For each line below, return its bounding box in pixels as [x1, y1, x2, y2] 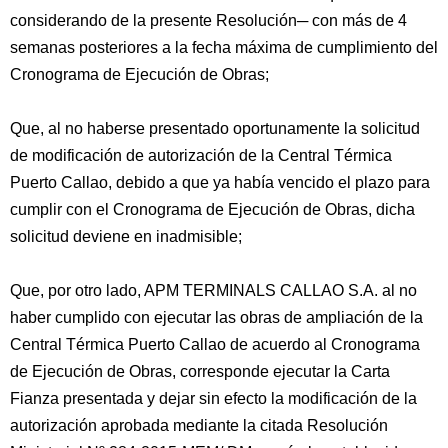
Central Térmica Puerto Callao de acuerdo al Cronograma [10, 336, 420, 353]
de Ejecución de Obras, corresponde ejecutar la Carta [10, 363, 390, 380]
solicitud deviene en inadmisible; [10, 228, 242, 245]
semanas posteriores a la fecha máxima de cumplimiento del [10, 39, 438, 56]
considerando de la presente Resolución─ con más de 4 [10, 12, 407, 29]
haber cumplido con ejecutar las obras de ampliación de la [10, 309, 423, 326]
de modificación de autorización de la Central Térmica [10, 147, 392, 164]
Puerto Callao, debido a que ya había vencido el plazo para [10, 174, 430, 191]
